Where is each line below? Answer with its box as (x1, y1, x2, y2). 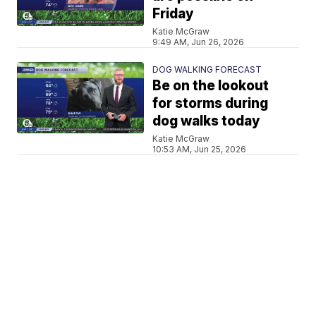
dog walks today (152, 113, 261, 129)
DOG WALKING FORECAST (152, 64, 262, 75)
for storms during (152, 95, 269, 111)
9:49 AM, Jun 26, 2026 (152, 37, 245, 47)
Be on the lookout (152, 78, 269, 94)
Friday (152, 6, 195, 22)
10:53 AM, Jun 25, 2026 (152, 144, 247, 154)
